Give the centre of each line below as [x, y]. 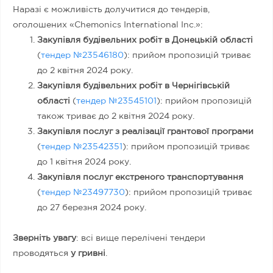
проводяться [42, 253]
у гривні [88, 253]
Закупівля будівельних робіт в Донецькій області [145, 40]
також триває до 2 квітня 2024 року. [116, 116]
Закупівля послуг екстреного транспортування [140, 177]
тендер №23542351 [82, 147]
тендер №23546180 [82, 55]
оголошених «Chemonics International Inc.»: [108, 25]
